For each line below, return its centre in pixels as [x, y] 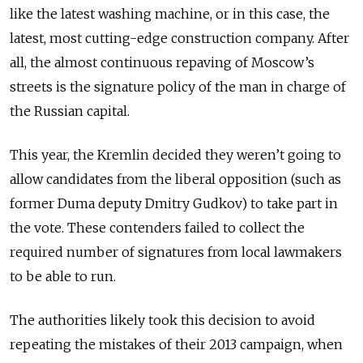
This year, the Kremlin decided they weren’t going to [175, 155]
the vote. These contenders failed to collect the [157, 228]
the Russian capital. [70, 111]
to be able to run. [63, 277]
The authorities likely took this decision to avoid [162, 320]
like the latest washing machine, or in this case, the [170, 14]
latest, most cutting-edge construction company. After [179, 38]
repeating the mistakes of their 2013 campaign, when [176, 345]
